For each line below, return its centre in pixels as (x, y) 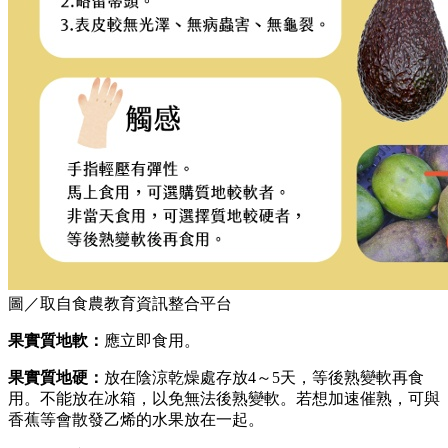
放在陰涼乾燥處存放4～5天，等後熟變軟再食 (264, 377)
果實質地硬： (56, 377)
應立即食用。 (152, 340)
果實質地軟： (56, 340)
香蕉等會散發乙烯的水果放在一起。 (136, 419)
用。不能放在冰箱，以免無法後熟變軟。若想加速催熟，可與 (224, 398)
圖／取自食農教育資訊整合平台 (120, 303)
